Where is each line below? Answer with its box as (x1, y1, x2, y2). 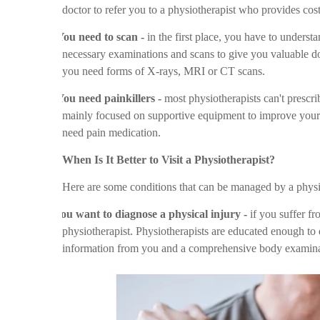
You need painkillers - (56, 92, 161, 104)
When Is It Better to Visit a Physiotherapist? (62, 154, 275, 166)
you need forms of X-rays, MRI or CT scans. (62, 65, 265, 77)
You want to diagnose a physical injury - (54, 208, 247, 220)
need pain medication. (62, 126, 161, 139)
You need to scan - (56, 31, 144, 43)
